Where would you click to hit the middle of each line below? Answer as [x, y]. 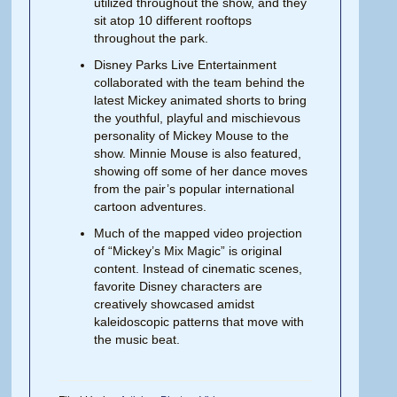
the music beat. [137, 339]
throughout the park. [152, 38]
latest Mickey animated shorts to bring [201, 100]
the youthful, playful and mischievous [198, 117]
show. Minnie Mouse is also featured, [198, 153]
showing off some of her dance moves [201, 171]
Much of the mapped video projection [198, 233]
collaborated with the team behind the [200, 82]
